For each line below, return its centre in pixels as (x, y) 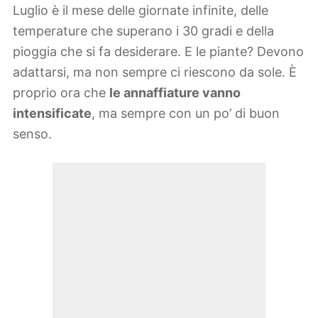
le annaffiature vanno (175, 93)
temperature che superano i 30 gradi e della (143, 31)
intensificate (52, 114)
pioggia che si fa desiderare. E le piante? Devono (158, 52)
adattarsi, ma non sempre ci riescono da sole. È (155, 72)
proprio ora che (61, 93)
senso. (32, 134)
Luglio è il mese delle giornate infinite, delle (141, 11)
